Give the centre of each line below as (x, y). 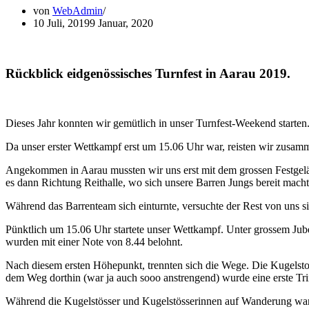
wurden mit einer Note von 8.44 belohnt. (94, 242)
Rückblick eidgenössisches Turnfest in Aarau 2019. (148, 73)
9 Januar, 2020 (121, 23)
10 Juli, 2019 (61, 23)
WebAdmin (78, 10)
